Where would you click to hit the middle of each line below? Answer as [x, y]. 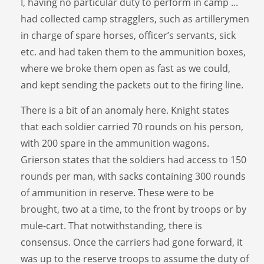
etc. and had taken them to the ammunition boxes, [133, 52]
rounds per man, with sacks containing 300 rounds [133, 176]
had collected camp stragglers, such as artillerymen [135, 19]
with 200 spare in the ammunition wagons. [115, 143]
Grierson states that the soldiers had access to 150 [133, 159]
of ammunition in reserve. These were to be [117, 192]
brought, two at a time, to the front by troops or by [133, 209]
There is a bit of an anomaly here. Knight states [125, 110]
